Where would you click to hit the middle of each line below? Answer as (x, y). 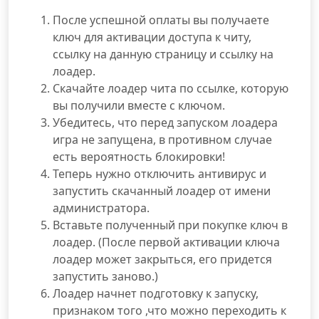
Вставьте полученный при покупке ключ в (170, 225)
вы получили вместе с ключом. (139, 105)
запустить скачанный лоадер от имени (162, 191)
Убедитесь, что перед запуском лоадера (165, 122)
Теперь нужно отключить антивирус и (159, 174)
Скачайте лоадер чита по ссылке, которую (171, 88)
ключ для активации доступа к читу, (152, 37)
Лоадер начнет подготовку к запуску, (156, 293)
